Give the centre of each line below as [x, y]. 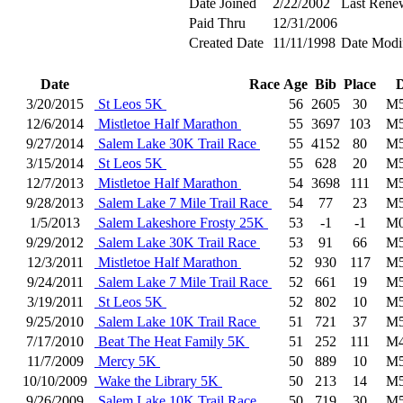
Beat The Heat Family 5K [172, 341]
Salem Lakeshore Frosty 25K [181, 223]
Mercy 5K [127, 361]
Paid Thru [217, 23]
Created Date [226, 43]
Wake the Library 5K [158, 381]
